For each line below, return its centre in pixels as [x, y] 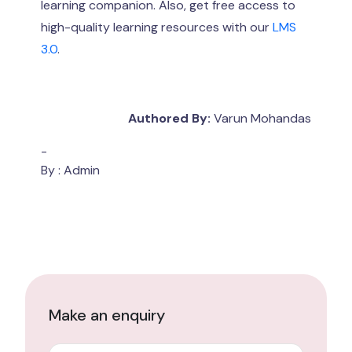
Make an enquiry [107, 315]
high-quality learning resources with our [157, 27]
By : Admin [70, 170]
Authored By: [169, 118]
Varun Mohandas [261, 118]
